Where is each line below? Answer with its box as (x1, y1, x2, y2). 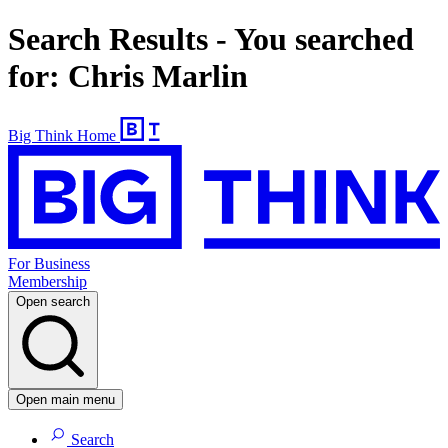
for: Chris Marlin (8, 58, 248, 95)
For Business (8, 255, 90, 273)
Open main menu (16, 392, 115, 408)
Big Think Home (8, 126, 116, 144)
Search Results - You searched (8, 21, 414, 58)
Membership (8, 273, 87, 291)
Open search (16, 294, 90, 310)
